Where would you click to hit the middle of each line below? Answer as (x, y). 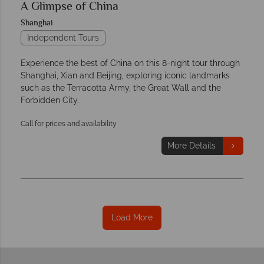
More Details (191, 145)
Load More (132, 217)
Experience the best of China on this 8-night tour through (130, 63)
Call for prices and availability (69, 123)
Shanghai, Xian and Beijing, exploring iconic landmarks (125, 75)
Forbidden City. (50, 100)
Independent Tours (63, 37)
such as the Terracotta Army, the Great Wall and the (121, 88)
